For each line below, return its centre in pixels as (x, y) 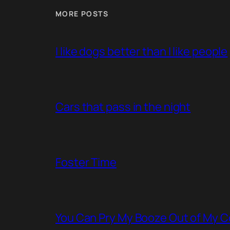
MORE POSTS (82, 13)
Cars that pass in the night (123, 107)
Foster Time (86, 162)
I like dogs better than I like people (142, 51)
